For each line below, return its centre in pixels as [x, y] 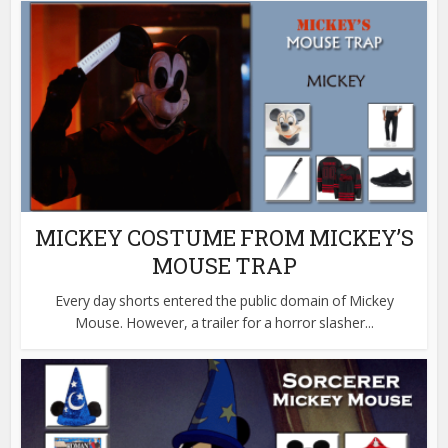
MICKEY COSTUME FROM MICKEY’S [224, 237]
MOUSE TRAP [224, 265]
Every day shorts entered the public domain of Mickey [224, 300]
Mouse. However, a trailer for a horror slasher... [224, 322]
